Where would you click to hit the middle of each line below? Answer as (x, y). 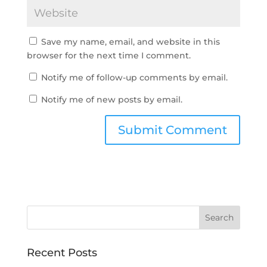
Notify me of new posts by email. (111, 100)
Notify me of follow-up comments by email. (134, 77)
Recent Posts (62, 253)
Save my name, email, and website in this (130, 42)
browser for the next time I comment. (108, 55)
